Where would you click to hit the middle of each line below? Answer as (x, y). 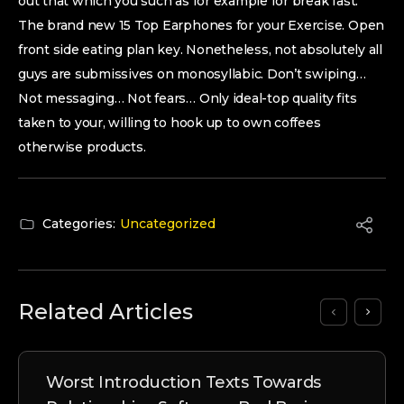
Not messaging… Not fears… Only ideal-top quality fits (188, 98)
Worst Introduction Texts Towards (184, 382)
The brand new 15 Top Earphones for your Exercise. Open (202, 25)
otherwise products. (82, 147)
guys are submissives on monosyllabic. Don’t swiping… (192, 74)
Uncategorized (168, 224)
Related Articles (106, 312)
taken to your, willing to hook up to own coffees (170, 123)
